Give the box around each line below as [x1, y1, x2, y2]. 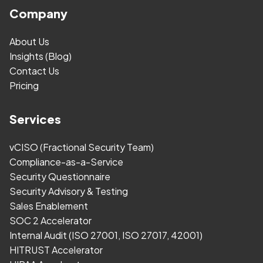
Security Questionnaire [9, 170, 110, 183]
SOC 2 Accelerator [9, 214, 92, 227]
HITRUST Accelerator [9, 243, 103, 256]
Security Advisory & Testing [9, 184, 128, 197]
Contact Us [9, 64, 59, 77]
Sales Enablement [9, 199, 88, 212]
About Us [9, 35, 49, 48]
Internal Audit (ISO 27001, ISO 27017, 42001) [9, 228, 203, 241]
